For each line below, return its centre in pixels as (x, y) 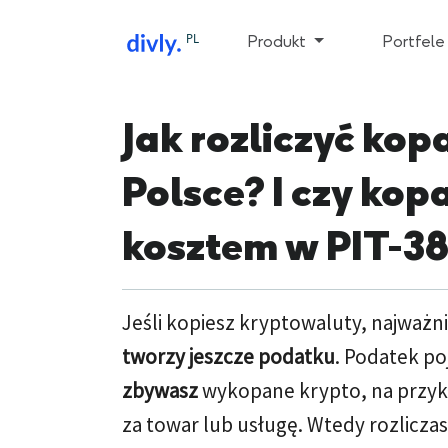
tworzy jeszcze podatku (228, 356)
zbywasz (160, 390)
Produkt (278, 41)
